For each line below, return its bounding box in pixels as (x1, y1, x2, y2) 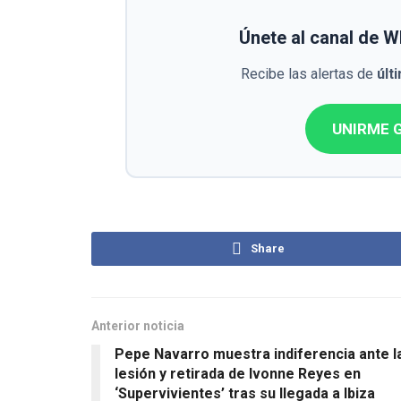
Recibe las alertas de (241, 65, 377, 83)
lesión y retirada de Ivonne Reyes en (115, 365, 361, 383)
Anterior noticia (91, 319, 184, 334)
